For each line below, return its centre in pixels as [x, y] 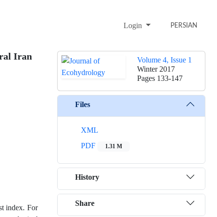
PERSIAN [184, 26]
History [87, 177]
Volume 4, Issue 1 [164, 60]
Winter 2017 [156, 69]
